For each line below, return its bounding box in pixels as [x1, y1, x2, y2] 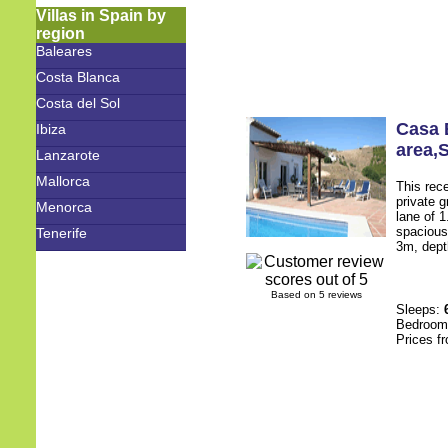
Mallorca [36, 173, 90, 189]
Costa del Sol [36, 95, 120, 111]
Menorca [36, 199, 92, 215]
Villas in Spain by [36, 7, 166, 24]
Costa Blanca [36, 69, 120, 85]
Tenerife [36, 225, 87, 241]
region [36, 25, 85, 42]
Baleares [36, 43, 92, 59]
